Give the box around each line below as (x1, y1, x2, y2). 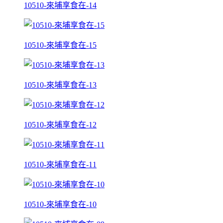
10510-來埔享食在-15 (24, 40, 97, 49)
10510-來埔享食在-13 (24, 80, 97, 89)
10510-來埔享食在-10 (24, 200, 97, 209)
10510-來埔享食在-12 (24, 120, 97, 129)
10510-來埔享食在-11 (24, 160, 97, 169)
